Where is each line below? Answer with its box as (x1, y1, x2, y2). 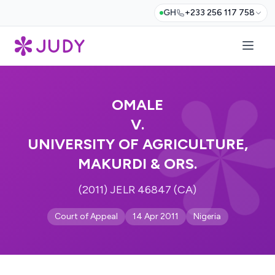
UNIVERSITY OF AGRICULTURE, (27, 135, 248, 153)
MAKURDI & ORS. (78, 155, 197, 172)
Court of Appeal (54, 211, 118, 222)
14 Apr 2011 (132, 211, 179, 222)
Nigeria (193, 211, 221, 222)
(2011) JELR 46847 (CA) (79, 183, 196, 196)
